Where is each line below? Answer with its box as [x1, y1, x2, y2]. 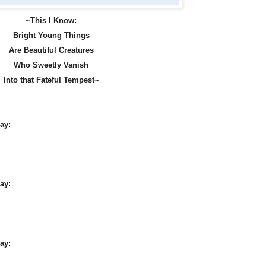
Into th [3, 75, 27, 85]
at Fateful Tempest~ [27, 75, 99, 85]
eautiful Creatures [28, 46, 94, 55]
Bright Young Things [12, 31, 90, 40]
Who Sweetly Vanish [14, 61, 88, 70]
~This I [26, 16, 53, 26]
